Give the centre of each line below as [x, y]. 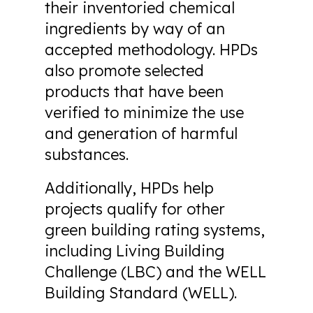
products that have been [134, 92]
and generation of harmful [141, 133]
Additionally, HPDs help [129, 188]
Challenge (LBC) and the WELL [155, 272]
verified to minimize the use [144, 112]
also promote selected [124, 71]
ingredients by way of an [135, 29]
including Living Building [134, 251]
